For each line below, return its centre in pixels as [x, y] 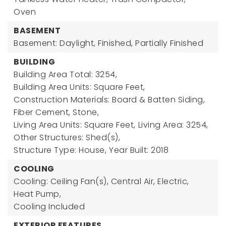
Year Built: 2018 [139, 150]
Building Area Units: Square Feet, [79, 87]
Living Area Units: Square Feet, [75, 125]
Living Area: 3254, [173, 125]
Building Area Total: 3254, [65, 74]
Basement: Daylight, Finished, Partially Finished [108, 43]
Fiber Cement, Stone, [56, 112]
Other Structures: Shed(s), [67, 137]
